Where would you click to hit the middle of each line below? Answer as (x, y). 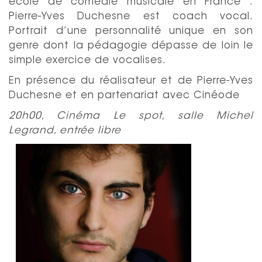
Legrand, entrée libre (65, 130)
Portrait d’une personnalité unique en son (131, 31)
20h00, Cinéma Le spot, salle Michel (131, 116)
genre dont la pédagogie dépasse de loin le (131, 46)
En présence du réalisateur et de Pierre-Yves (131, 81)
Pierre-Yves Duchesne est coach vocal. (131, 16)
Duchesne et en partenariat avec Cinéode (126, 95)
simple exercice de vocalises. (89, 60)
